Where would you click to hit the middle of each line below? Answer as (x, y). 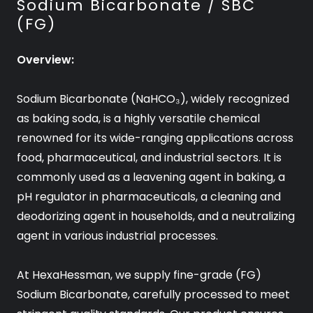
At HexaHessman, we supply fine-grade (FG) (139, 275)
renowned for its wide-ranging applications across (155, 138)
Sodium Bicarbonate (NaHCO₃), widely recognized (153, 99)
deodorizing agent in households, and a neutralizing (156, 217)
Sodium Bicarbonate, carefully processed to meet (153, 295)
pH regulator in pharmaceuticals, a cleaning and (149, 197)
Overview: (45, 60)
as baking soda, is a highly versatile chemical (138, 119)
